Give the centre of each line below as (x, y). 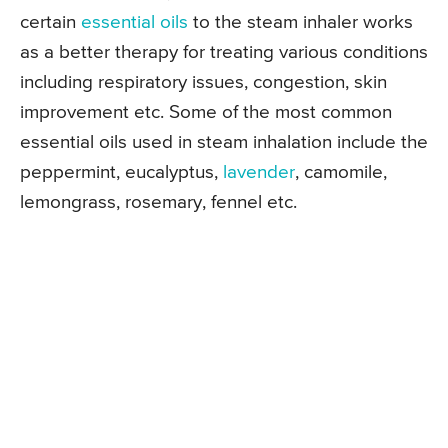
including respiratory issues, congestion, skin (203, 83)
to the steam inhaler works (300, 23)
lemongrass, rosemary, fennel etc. (158, 203)
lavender (259, 173)
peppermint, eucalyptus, (121, 173)
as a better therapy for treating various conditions (224, 53)
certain (50, 23)
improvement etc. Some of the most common (206, 113)
